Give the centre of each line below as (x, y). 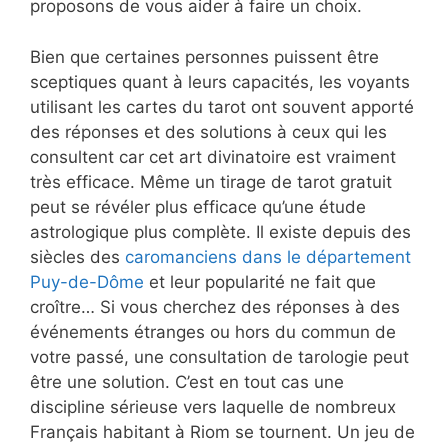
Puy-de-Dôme (87, 281)
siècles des (77, 256)
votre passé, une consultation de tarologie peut (219, 356)
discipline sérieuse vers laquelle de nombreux (213, 406)
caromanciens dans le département (268, 256)
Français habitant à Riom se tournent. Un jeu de (222, 431)
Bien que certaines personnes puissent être (204, 56)
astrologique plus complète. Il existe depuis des (220, 231)
